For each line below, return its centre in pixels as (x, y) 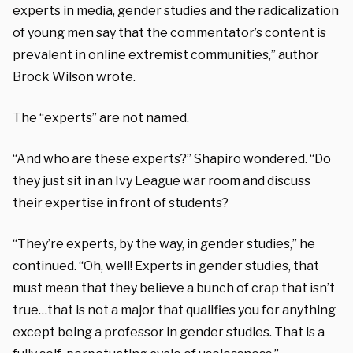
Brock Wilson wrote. (74, 76)
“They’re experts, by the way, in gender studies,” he (164, 243)
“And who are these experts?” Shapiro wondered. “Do (172, 158)
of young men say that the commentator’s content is (169, 32)
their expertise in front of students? (121, 203)
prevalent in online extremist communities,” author (166, 54)
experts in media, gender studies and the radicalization (176, 10)
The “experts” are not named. (101, 117)
